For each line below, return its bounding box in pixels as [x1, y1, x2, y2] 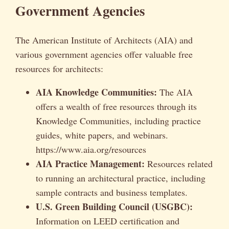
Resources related [145, 157, 213, 170]
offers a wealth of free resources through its [36, 100, 197, 113]
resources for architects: [15, 62, 103, 75]
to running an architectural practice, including [36, 172, 205, 185]
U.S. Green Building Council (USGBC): [36, 200, 193, 214]
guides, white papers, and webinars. [36, 129, 168, 142]
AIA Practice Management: [36, 157, 145, 171]
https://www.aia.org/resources [36, 143, 146, 156]
